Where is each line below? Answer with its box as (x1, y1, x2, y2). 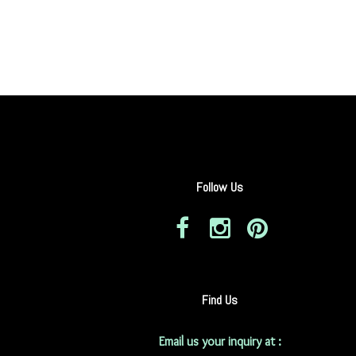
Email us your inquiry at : (158, 334, 281, 349)
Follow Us (196, 179, 243, 195)
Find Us (202, 292, 238, 308)
